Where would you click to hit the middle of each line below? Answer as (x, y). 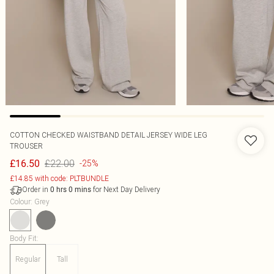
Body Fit (23, 238)
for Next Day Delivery (126, 189)
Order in (36, 189)
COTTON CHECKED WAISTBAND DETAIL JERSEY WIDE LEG (109, 135)
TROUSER (26, 146)
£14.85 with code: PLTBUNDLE (59, 178)
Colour (20, 202)
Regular (28, 259)
